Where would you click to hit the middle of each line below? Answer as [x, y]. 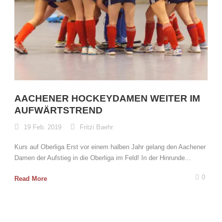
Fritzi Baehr [96, 127]
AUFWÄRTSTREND [58, 110]
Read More [31, 179]
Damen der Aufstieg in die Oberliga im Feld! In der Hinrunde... [103, 158]
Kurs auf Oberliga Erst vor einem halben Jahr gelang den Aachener [110, 147]
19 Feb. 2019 [43, 127]
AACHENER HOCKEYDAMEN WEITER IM [107, 98]
